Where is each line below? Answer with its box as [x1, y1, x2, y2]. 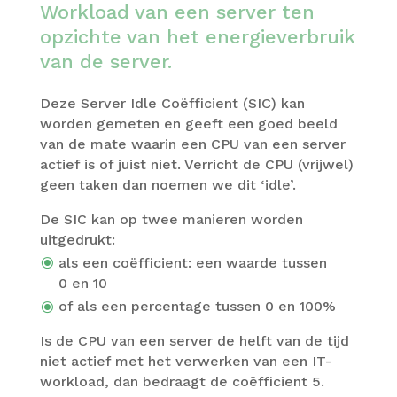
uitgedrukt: [39, 230, 115, 248]
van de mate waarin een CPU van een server [39, 135, 346, 152]
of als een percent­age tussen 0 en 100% [58, 298, 336, 315]
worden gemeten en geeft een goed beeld [39, 114, 338, 132]
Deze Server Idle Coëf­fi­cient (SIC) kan [39, 94, 305, 112]
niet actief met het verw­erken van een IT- [39, 353, 331, 370]
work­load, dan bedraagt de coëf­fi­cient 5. [39, 373, 324, 391]
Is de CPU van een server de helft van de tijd [39, 332, 349, 350]
